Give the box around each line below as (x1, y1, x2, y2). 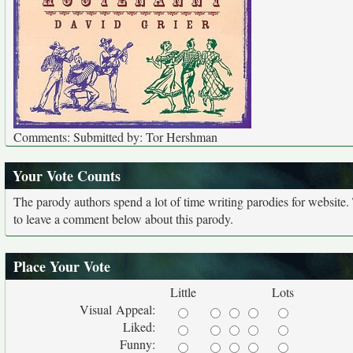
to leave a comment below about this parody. (13, 210, 233, 227)
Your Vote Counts (13, 165, 121, 186)
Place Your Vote (13, 256, 110, 277)
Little (169, 284, 196, 300)
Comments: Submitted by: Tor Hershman (13, 128, 217, 145)
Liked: (123, 318, 159, 335)
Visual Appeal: (80, 301, 159, 318)
